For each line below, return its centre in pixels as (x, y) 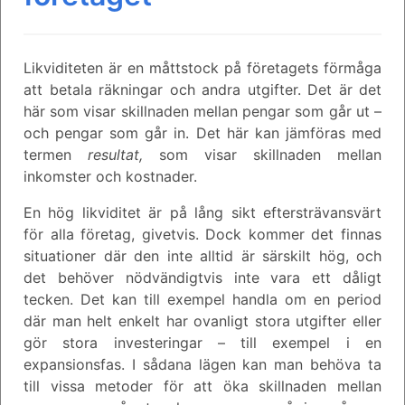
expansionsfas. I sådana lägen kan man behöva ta (202, 364)
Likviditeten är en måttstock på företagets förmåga (202, 67)
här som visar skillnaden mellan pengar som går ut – (202, 111)
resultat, (115, 154)
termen (56, 154)
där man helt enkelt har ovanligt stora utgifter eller (202, 320)
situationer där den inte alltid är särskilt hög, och (202, 255)
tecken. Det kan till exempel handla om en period (202, 299)
